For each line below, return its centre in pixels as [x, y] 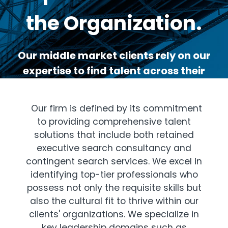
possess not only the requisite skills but [114, 188]
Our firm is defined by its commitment [114, 108]
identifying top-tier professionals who [114, 174]
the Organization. [114, 23]
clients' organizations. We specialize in [114, 214]
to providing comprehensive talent [114, 121]
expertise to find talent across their [114, 71]
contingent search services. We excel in [114, 161]
